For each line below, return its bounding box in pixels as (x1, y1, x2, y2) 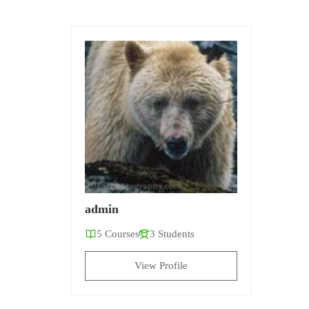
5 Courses (97, 228, 139, 239)
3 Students (150, 228, 195, 239)
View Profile (134, 259, 188, 271)
